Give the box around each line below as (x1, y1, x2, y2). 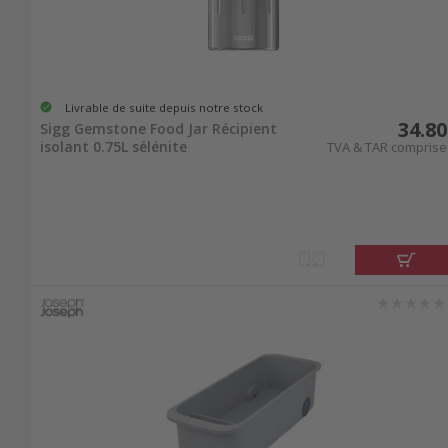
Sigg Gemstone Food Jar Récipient (40, 119, 277, 139)
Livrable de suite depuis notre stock (65, 99, 263, 115)
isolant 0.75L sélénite (40, 137, 187, 157)
